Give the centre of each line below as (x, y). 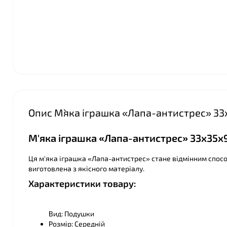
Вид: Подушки (71, 214)
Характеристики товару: (82, 183)
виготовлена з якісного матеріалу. (86, 168)
